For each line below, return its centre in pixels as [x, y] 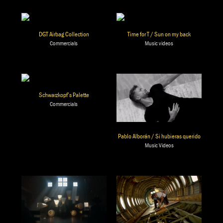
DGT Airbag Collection [64, 34]
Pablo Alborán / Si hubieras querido [159, 136]
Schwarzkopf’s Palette [64, 95]
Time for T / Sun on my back [159, 34]
